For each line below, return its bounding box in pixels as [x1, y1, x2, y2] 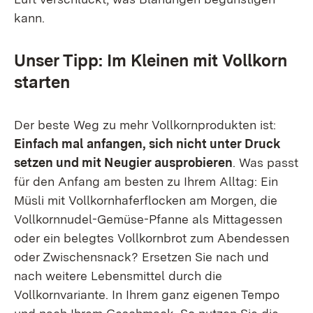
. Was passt [233, 155, 298, 170]
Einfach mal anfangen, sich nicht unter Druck [14, 136, 281, 151]
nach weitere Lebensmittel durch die [14, 268, 222, 283]
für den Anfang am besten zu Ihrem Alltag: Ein [14, 174, 278, 189]
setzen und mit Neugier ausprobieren [14, 155, 233, 170]
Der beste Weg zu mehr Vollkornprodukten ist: [14, 117, 276, 132]
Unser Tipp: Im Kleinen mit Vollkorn [14, 50, 287, 71]
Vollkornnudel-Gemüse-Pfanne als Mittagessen [14, 212, 282, 226]
